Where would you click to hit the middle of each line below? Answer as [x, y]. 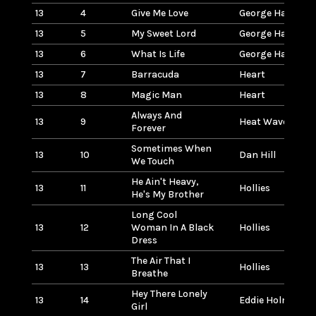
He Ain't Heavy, [165, 181]
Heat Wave [263, 121]
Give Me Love [159, 13]
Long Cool [154, 214]
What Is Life [158, 54]
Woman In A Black [172, 227]
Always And [156, 115]
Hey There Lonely [169, 293]
